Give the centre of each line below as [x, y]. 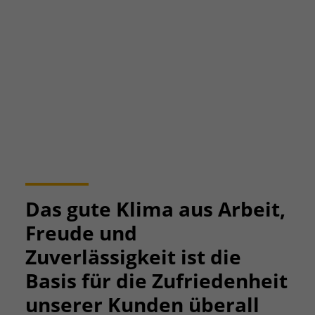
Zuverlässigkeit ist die [133, 257]
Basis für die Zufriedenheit [156, 281]
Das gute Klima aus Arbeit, [155, 209]
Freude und [81, 233]
